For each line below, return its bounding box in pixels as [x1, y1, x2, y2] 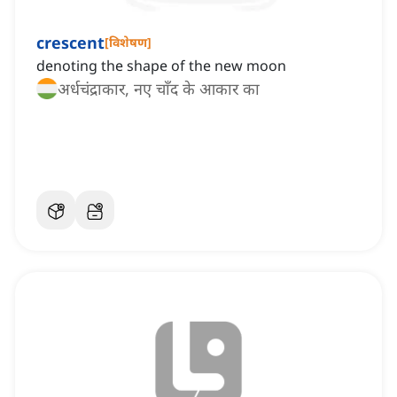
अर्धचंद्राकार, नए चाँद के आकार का [58, 78, 260, 100]
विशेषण [109, 34, 147, 51]
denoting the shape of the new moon [36, 56, 286, 76]
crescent [36, 32, 105, 54]
